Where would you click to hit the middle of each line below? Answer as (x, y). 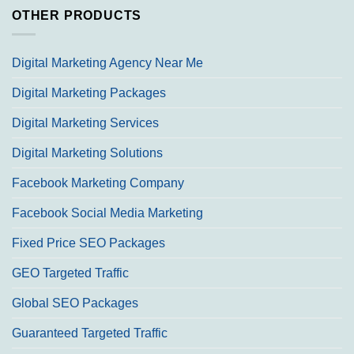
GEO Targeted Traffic (70, 273)
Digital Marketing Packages (89, 93)
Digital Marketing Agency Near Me (107, 63)
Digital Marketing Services (85, 123)
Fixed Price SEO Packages (88, 243)
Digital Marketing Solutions (87, 153)
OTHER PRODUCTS (77, 15)
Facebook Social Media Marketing (107, 213)
